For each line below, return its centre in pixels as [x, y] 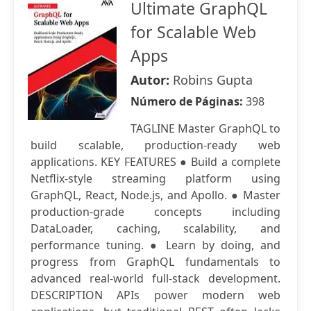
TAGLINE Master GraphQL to [205, 128]
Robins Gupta [213, 80]
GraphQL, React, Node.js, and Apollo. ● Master [155, 195]
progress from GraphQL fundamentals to [155, 262]
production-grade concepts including [155, 212]
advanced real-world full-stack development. [155, 278]
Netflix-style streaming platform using [155, 178]
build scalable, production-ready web [155, 145]
